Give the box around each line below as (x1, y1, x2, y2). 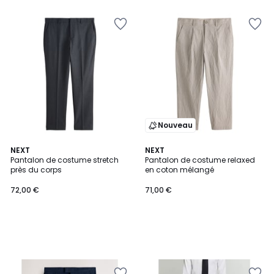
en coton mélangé (145, 165, 214, 175)
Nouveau (158, 120, 193, 130)
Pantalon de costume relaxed (145, 155, 255, 165)
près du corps (10, 165, 62, 175)
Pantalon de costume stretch (10, 155, 119, 165)
